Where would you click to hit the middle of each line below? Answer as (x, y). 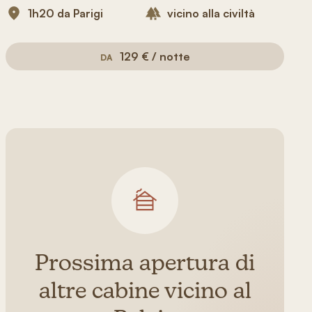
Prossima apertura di (145, 265)
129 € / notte (155, 56)
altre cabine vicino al (145, 292)
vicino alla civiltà (211, 13)
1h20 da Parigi (65, 13)
